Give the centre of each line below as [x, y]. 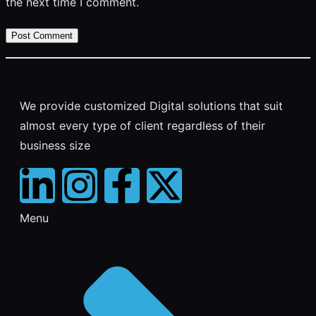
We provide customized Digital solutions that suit [151, 105]
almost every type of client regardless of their [142, 125]
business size [55, 145]
